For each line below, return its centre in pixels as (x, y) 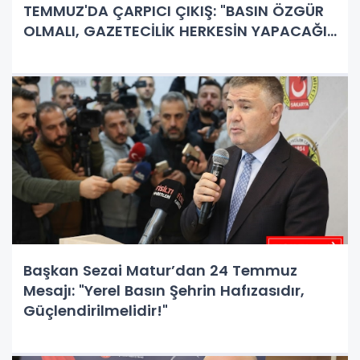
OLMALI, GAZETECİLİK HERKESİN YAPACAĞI (175, 31)
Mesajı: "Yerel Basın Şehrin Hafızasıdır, (164, 290)
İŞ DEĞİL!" (57, 51)
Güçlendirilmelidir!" (96, 310)
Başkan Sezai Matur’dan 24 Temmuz (160, 270)
